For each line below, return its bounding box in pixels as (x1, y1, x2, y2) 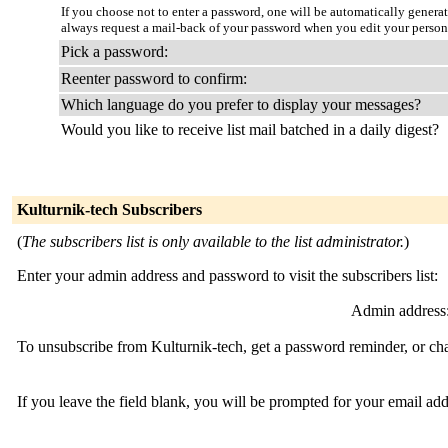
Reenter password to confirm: (61, 70, 247, 87)
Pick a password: (61, 43, 168, 60)
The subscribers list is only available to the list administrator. (22, 233, 404, 250)
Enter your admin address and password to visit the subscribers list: (17, 267, 438, 284)
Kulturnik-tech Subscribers (17, 201, 202, 218)
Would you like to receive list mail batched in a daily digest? (61, 121, 439, 138)
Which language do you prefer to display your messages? (61, 96, 421, 113)
